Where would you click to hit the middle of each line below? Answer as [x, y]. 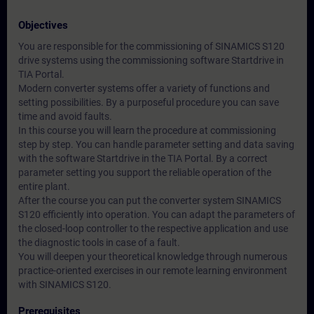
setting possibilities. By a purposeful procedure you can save [149, 102]
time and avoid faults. [65, 116]
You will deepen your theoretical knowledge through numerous [153, 257]
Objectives [43, 25]
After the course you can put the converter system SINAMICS [150, 200]
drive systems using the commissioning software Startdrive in [151, 60]
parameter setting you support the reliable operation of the [145, 172]
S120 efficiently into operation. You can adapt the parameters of [157, 214]
